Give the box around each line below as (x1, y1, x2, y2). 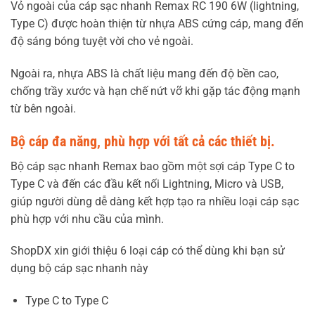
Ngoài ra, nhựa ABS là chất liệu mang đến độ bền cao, (11, 66, 278, 80)
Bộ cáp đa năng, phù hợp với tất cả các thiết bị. (11, 132, 275, 150)
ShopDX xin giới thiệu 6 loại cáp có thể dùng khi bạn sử (11, 244, 285, 258)
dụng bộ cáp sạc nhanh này (11, 262, 148, 276)
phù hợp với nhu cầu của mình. (11, 212, 164, 226)
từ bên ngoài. (11, 101, 76, 115)
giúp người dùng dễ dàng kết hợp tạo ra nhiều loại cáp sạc (11, 194, 299, 208)
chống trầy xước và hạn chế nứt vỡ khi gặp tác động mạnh (11, 84, 300, 98)
